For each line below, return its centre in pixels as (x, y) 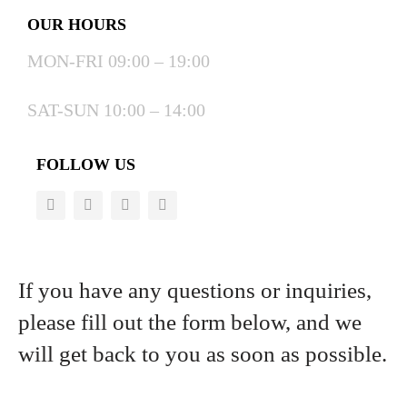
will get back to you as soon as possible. (203, 353)
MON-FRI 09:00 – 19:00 (119, 60)
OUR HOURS (77, 24)
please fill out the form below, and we (190, 322)
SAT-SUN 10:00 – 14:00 (116, 109)
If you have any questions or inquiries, (195, 290)
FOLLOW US (86, 164)
